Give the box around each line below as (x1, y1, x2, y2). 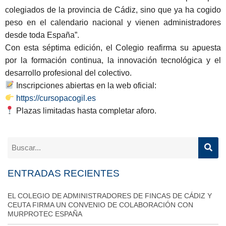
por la (5, 55, 31, 65)
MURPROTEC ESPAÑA (8, 209, 82, 218)
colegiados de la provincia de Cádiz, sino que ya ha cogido (5, 5, 221, 14)
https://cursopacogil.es (14, 93, 96, 102)
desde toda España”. (5, 30, 79, 39)
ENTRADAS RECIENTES (8, 167, 120, 179)
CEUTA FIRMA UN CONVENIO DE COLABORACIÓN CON (8, 200, 193, 209)
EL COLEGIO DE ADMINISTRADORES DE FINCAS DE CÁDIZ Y (8, 191, 212, 200)
